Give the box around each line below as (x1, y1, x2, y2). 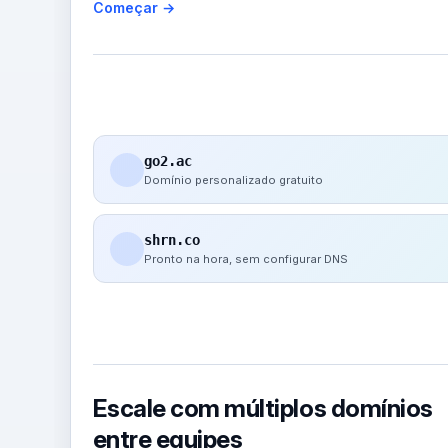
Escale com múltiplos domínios (92, 392, 433, 423)
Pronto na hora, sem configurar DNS (143, 252, 348, 267)
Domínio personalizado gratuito (143, 173, 323, 188)
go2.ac (143, 153, 192, 170)
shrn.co (143, 232, 200, 249)
